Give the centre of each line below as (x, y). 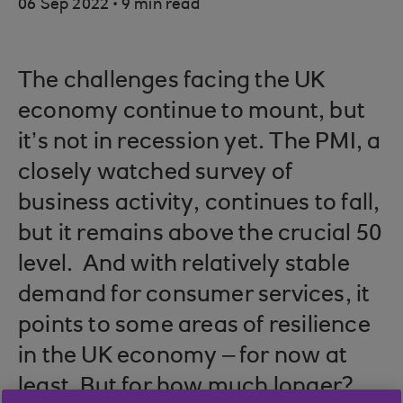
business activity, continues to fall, (199, 204)
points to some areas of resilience (194, 327)
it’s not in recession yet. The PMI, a (200, 143)
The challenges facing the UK (172, 82)
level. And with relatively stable (184, 265)
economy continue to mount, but (192, 112)
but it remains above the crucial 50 (200, 235)
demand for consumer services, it (194, 296)
